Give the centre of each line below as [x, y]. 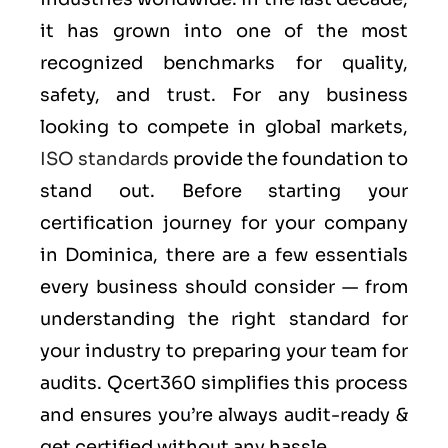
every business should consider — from [224, 287]
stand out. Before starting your [224, 191]
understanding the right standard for [224, 319]
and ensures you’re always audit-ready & [224, 415]
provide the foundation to [288, 159]
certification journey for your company [224, 223]
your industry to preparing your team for [224, 351]
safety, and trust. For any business [224, 95]
